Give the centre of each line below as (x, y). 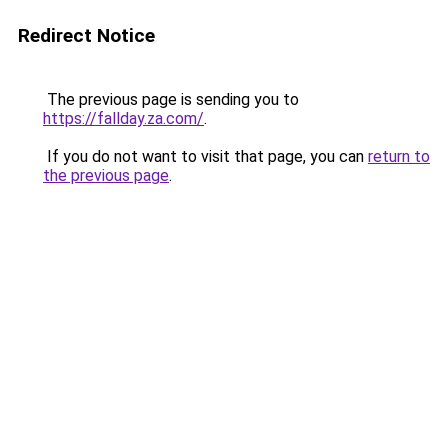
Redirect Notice (86, 35)
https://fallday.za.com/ (123, 118)
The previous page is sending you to (171, 99)
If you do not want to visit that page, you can (205, 156)
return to (399, 156)
